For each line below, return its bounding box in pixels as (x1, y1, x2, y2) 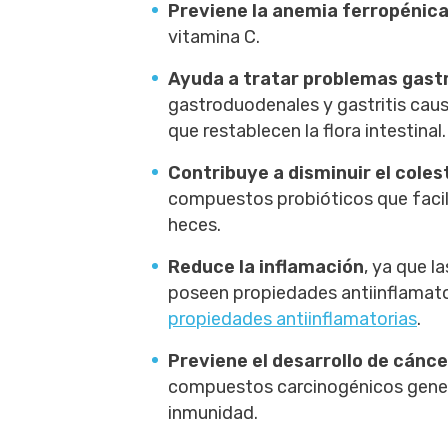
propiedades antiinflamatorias (168, 308, 417, 330)
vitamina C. (168, 26, 260, 48)
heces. (168, 214, 221, 236)
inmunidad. (168, 402, 258, 424)
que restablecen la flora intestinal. (168, 120, 446, 142)
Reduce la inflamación (168, 256, 364, 278)
